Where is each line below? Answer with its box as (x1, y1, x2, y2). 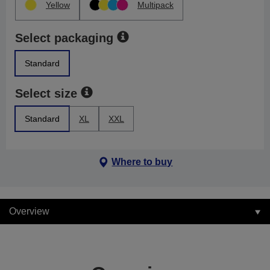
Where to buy (111, 157, 173, 167)
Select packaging (15, 31, 113, 45)
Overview (9, 206, 49, 216)
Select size (15, 87, 77, 100)
